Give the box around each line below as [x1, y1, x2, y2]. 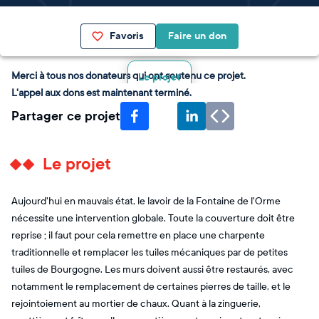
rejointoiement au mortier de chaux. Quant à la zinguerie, [11, 297, 261, 310]
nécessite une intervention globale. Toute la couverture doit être [11, 211, 295, 224]
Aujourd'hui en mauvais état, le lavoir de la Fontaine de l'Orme [11, 194, 281, 207]
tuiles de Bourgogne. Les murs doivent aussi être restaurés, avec [11, 263, 293, 276]
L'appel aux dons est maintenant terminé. [11, 86, 192, 99]
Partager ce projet [11, 107, 120, 125]
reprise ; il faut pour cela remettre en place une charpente [11, 229, 265, 241]
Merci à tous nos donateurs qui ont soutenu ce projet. [11, 69, 246, 82]
